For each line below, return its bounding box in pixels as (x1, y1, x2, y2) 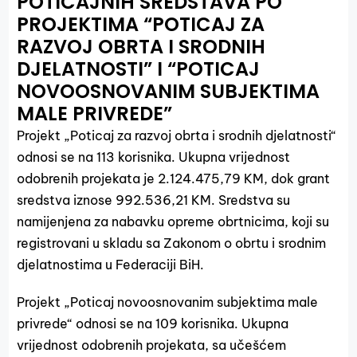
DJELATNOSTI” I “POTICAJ (17, 56, 261, 82)
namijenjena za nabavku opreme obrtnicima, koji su (17, 214, 330, 229)
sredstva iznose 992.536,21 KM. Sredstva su (17, 192, 291, 208)
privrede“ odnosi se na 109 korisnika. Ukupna (17, 316, 289, 331)
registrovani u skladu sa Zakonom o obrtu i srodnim (17, 235, 327, 251)
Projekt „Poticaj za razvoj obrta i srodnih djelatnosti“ (17, 127, 337, 143)
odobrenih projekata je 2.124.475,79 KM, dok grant (17, 171, 331, 186)
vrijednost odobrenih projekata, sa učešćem (17, 337, 287, 353)
